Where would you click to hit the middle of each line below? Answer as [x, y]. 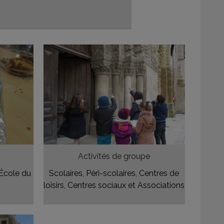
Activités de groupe [114, 156]
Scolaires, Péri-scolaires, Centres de [114, 173]
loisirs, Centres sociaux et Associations [114, 185]
